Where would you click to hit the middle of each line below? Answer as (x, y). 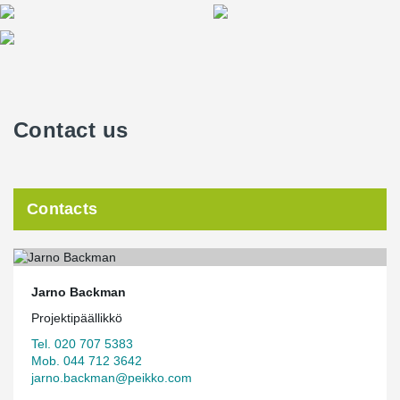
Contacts (62, 209)
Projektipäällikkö (77, 317)
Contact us (71, 130)
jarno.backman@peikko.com (112, 377)
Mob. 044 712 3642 (87, 360)
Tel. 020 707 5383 (82, 343)
